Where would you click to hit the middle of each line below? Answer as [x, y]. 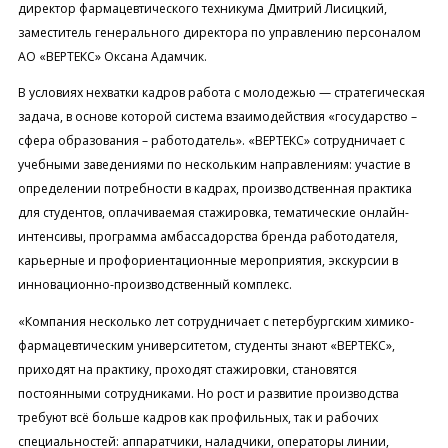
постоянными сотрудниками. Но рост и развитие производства [208, 393]
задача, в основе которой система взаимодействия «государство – [217, 117]
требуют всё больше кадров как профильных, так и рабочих [197, 417]
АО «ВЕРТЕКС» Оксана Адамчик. [112, 57]
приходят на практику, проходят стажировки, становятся [187, 369]
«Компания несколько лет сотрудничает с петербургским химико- [215, 321]
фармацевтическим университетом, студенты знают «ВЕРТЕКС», [206, 345]
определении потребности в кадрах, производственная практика [214, 189]
